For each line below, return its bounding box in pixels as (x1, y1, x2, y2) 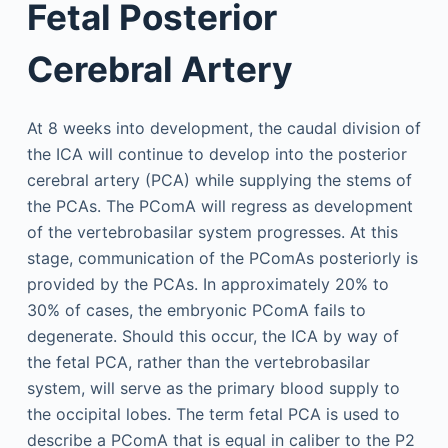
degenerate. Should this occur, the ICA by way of (26, 326, 399, 346)
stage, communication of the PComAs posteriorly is (26, 248, 418, 268)
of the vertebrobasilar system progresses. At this (26, 222, 398, 242)
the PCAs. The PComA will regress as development (26, 196, 413, 216)
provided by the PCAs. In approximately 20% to (26, 274, 389, 294)
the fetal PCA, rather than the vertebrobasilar (26, 352, 370, 372)
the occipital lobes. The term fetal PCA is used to (26, 404, 400, 424)
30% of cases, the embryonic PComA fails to (26, 300, 366, 320)
